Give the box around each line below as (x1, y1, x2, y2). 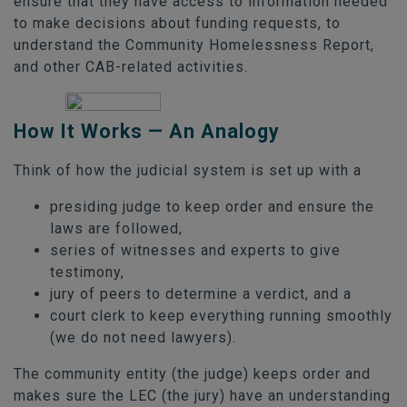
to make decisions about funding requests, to (14, 14, 341, 32)
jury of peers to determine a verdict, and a (50, 284, 352, 303)
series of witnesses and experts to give (50, 241, 341, 259)
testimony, (50, 263, 124, 281)
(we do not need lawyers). (50, 328, 236, 346)
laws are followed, (50, 219, 183, 237)
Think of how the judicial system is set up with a (14, 161, 362, 179)
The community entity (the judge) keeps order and (14, 364, 371, 382)
